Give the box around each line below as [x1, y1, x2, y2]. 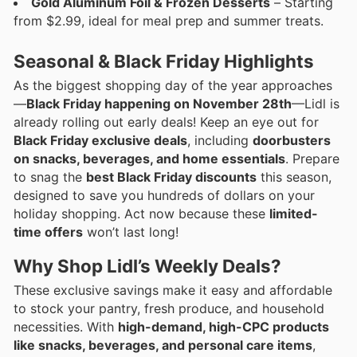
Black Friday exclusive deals [14, 131, 187, 148]
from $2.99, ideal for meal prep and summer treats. [14, 12, 324, 29]
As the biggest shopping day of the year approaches [14, 76, 332, 93]
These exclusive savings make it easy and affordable [14, 282, 332, 299]
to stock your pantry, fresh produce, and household [14, 300, 324, 317]
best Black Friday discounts [86, 168, 257, 185]
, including [187, 131, 253, 148]
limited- [269, 205, 318, 222]
